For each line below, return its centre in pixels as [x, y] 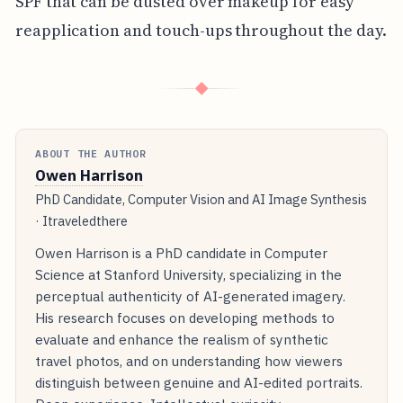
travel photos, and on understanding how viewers [189, 360]
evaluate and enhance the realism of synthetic [182, 339]
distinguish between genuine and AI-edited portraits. [199, 382]
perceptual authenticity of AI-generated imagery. [191, 296]
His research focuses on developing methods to [185, 317]
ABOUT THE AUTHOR [91, 154]
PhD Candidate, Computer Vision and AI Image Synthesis [201, 200]
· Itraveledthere [82, 221]
